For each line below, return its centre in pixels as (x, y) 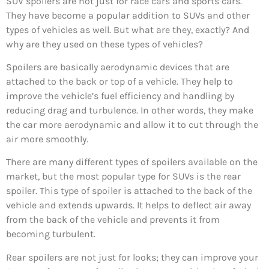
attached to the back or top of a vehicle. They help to (119, 82)
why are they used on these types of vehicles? (104, 44)
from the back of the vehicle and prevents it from (113, 220)
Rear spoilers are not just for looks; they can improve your (132, 257)
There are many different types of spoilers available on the (132, 162)
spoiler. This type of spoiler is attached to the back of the (129, 191)
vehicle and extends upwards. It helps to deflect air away (128, 205)
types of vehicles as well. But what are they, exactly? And (128, 29)
